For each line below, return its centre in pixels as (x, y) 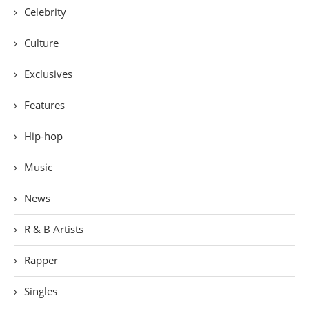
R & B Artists (54, 229)
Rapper (41, 260)
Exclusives (48, 74)
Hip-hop (43, 136)
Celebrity (45, 12)
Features (44, 105)
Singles (41, 291)
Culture (41, 43)
